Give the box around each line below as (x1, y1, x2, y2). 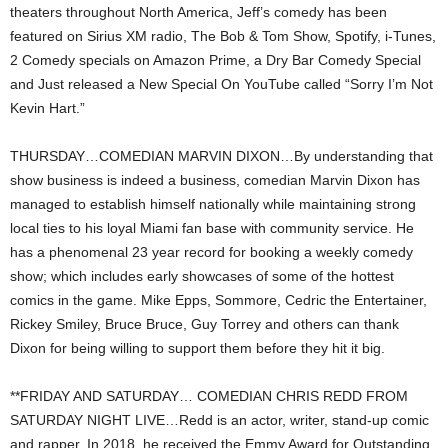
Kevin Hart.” (10, 100, 85, 117)
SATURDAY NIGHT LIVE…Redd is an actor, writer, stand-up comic (10, 412, 429, 429)
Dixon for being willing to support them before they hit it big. (10, 340, 385, 357)
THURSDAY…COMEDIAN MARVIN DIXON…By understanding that (10, 148, 433, 165)
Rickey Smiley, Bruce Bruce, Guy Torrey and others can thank (10, 316, 399, 333)
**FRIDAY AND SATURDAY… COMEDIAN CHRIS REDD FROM (10, 388, 408, 405)
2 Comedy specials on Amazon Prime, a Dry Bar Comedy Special (10, 52, 421, 69)
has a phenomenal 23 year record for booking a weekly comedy (10, 244, 413, 261)
